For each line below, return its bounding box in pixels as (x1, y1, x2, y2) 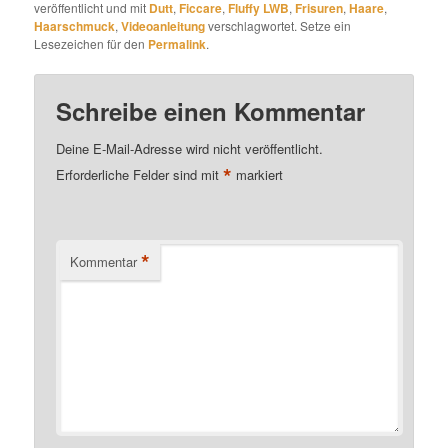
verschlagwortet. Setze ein (205, 17, 352, 34)
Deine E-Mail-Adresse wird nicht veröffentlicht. (56, 139, 324, 159)
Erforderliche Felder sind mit (56, 165, 224, 185)
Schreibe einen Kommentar (56, 94, 366, 129)
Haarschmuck (34, 17, 116, 35)
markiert (232, 165, 284, 185)
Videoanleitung (121, 17, 206, 35)
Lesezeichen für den (34, 35, 149, 52)
